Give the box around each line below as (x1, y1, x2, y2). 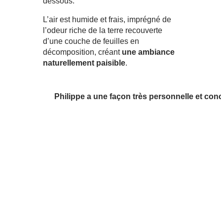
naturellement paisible (43, 58, 125, 67)
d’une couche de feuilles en (43, 37, 139, 45)
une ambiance (122, 47, 175, 56)
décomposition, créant (43, 47, 122, 56)
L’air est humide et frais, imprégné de (43, 15, 171, 24)
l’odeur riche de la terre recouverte (43, 26, 162, 35)
